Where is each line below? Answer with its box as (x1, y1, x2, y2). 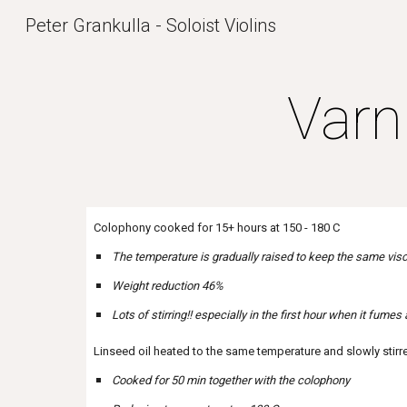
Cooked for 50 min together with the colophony (111, 373, 350, 387)
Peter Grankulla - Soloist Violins (25, 15, 276, 36)
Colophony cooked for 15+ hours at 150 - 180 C (93, 221, 340, 234)
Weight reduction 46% (111, 279, 223, 293)
